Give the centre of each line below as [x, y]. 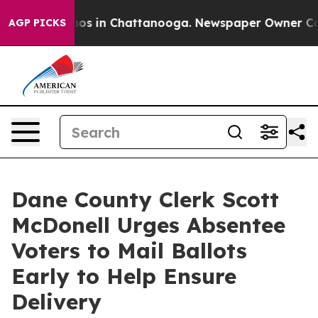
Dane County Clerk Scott [145, 199]
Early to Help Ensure [124, 276]
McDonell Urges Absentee [148, 225]
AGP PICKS [37, 23]
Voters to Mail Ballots [129, 251]
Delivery [56, 302]
